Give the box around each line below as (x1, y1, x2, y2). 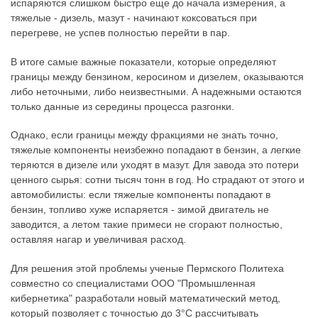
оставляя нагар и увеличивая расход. (11, 234, 186, 246)
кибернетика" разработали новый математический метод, (11, 292, 280, 304)
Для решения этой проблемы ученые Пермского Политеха (11, 262, 284, 274)
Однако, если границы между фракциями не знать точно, (11, 129, 278, 141)
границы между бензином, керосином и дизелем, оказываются (11, 70, 304, 82)
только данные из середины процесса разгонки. (11, 100, 234, 112)
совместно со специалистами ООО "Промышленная (11, 277, 256, 289)
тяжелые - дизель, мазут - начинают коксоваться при (11, 11, 257, 23)
